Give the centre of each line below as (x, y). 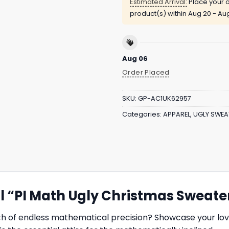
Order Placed (146, 72)
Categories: (143, 114)
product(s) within (159, 14)
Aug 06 (135, 58)
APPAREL (177, 114)
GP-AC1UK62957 (165, 99)
